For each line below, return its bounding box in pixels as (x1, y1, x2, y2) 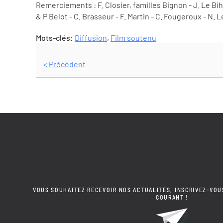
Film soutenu (111, 33, 156, 43)
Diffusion (75, 33, 107, 43)
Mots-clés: (36, 33, 75, 43)
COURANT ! (155, 194, 189, 201)
